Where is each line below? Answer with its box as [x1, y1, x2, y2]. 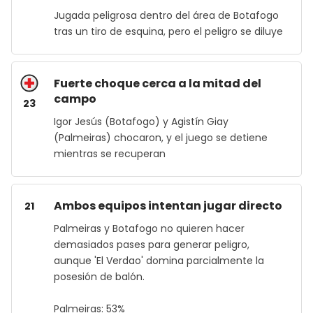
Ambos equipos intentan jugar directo [54, 198, 282, 214]
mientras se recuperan [54, 147, 166, 161]
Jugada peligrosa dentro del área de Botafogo [54, 8, 279, 22]
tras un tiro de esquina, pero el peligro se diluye [54, 24, 283, 38]
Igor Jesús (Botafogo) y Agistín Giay [54, 115, 228, 129]
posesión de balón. [54, 270, 145, 284]
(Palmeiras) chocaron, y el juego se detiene [54, 131, 268, 145]
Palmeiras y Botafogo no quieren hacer [54, 221, 245, 235]
